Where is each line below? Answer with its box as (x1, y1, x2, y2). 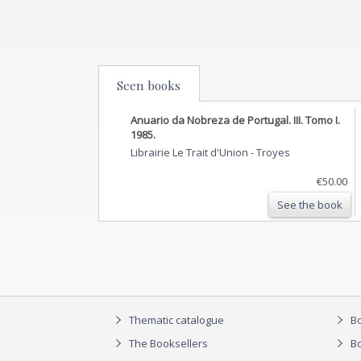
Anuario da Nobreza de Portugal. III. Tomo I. (131, 112, 340, 127)
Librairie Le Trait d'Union (131, 144, 251, 160)
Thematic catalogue (127, 313, 224, 328)
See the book (277, 197, 342, 212)
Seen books (117, 77, 180, 93)
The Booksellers (127, 335, 208, 351)
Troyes (256, 144, 290, 160)
